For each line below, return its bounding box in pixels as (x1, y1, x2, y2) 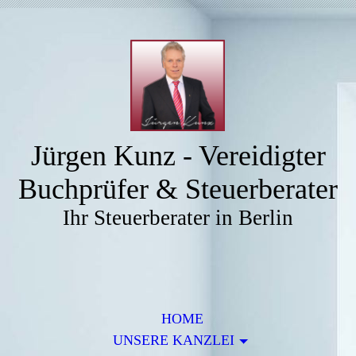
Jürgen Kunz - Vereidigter (30, 140, 326, 172)
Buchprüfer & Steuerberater (18, 173, 338, 205)
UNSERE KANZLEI (112, 332, 234, 348)
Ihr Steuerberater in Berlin (63, 206, 293, 230)
